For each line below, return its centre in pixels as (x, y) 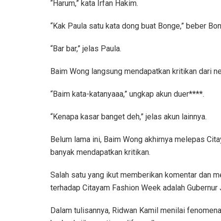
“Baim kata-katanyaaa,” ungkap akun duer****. (127, 94)
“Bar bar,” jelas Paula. (86, 49)
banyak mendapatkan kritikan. (100, 152)
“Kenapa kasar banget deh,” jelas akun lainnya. (129, 117)
